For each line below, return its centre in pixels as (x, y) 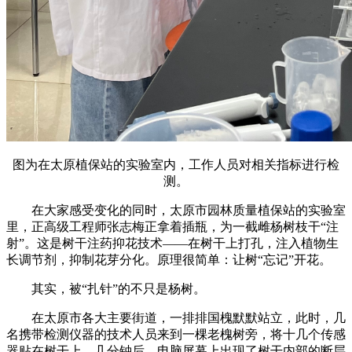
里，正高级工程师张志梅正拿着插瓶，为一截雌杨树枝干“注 (172, 226)
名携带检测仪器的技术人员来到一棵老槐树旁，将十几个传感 (176, 334)
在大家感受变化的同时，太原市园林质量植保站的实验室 (189, 210)
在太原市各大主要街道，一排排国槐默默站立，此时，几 (189, 317)
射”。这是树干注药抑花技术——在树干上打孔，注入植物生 (172, 243)
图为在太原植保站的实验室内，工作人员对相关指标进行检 (176, 164)
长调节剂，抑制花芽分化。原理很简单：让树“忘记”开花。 (169, 259)
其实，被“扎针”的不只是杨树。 (119, 288)
